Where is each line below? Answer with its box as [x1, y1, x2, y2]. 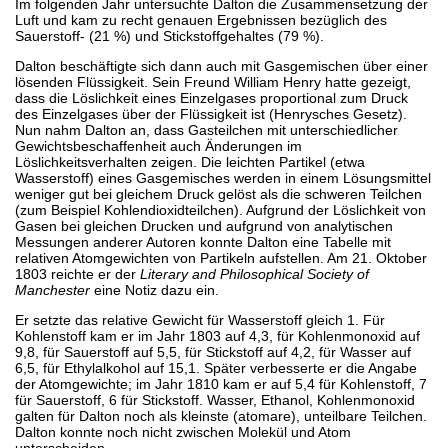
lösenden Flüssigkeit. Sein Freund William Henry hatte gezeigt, [15, 73, 411, 90]
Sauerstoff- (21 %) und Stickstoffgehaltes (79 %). [15, 27, 324, 44]
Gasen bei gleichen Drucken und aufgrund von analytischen [15, 217, 393, 234]
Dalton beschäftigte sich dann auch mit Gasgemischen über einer [15, 57, 428, 74]
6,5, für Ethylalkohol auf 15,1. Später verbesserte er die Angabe [15, 359, 417, 376]
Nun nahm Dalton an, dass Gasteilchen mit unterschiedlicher [15, 121, 398, 138]
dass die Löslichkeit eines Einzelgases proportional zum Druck [15, 89, 408, 106]
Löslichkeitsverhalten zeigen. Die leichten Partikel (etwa [15, 153, 365, 170]
